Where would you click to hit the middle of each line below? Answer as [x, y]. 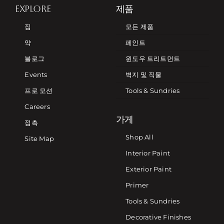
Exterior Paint [148, 169]
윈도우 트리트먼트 [153, 59]
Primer [137, 185]
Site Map [39, 139]
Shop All [139, 137]
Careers [37, 107]
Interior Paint [148, 153]
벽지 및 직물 [144, 75]
